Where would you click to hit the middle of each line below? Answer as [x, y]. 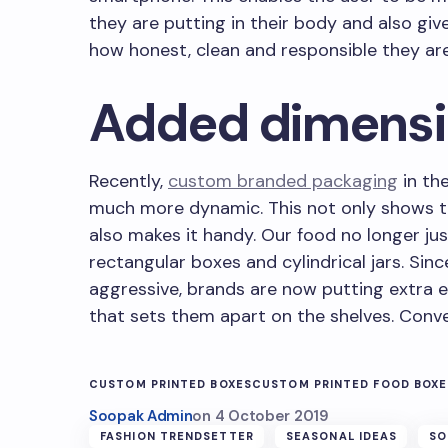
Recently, [128, 181]
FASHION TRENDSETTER [177, 436]
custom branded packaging [283, 181]
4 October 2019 [271, 416]
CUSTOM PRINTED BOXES [170, 384]
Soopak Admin [141, 416]
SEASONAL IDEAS [341, 436]
